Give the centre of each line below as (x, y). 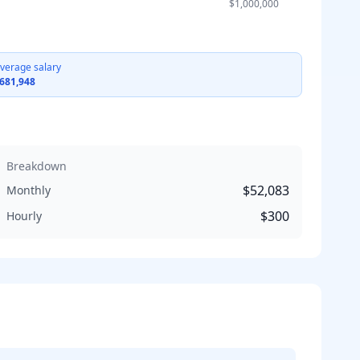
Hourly (24, 216)
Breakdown (37, 166)
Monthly (29, 190)
